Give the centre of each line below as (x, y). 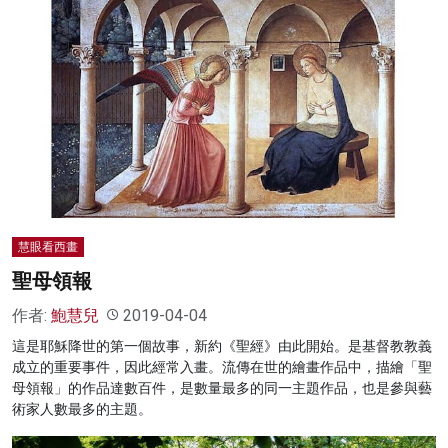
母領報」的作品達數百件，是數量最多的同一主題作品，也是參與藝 (222, 387)
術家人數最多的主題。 (82, 408)
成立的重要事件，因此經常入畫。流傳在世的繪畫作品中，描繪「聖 (222, 366)
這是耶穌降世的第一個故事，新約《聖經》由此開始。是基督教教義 (222, 345)
